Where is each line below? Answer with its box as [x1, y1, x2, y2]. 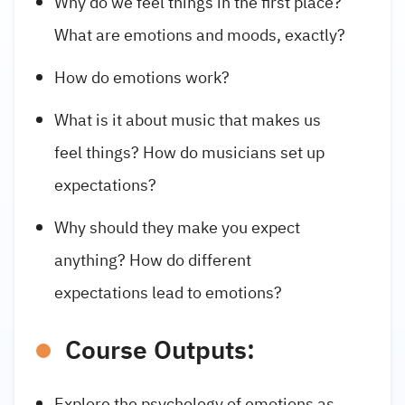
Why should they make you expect [54, 215, 300, 240]
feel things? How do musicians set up [54, 140, 325, 165]
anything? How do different [54, 248, 251, 273]
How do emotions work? [54, 65, 230, 90]
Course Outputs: [65, 332, 255, 371]
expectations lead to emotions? [54, 280, 282, 306]
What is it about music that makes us [54, 108, 321, 133]
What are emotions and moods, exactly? [54, 22, 345, 47]
